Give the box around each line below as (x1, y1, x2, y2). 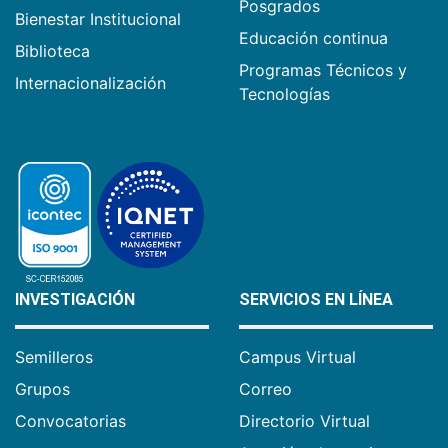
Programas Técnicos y (239, 60, 407, 81)
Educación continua (239, 28, 388, 49)
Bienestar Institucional (15, 9, 181, 30)
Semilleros (15, 347, 93, 368)
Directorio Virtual (239, 411, 370, 432)
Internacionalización (15, 73, 166, 94)
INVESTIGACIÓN (15, 290, 135, 310)
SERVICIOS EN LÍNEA (239, 290, 393, 310)
